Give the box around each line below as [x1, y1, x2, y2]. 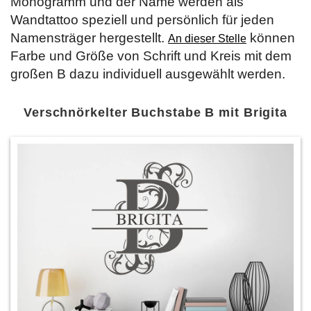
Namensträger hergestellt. [10, 31, 168, 45]
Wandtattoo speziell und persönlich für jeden [10, 12, 274, 27]
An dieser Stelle [168, 33, 246, 44]
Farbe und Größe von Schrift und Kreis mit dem [10, 49, 292, 63]
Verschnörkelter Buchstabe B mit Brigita [23, 106, 288, 119]
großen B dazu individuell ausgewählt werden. [10, 67, 285, 81]
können [246, 31, 295, 45]
